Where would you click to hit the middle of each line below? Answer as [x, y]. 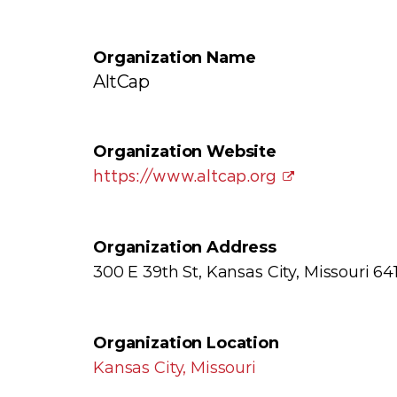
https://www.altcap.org [185, 175]
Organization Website [185, 151]
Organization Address [185, 247]
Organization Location [186, 343]
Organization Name [175, 57]
